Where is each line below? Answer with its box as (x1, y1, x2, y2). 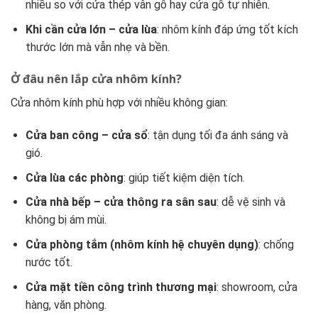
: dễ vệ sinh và (216, 195, 285, 209)
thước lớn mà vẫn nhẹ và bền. (25, 40, 170, 54)
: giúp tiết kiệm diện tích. (123, 170, 245, 185)
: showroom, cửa (216, 280, 297, 294)
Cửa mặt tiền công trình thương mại (25, 280, 216, 294)
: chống (258, 238, 294, 252)
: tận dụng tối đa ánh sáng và (147, 128, 288, 143)
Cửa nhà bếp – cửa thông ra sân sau (25, 195, 216, 209)
